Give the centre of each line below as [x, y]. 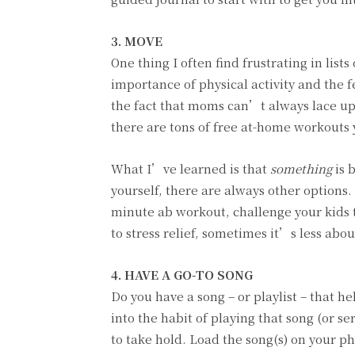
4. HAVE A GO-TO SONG [182, 274]
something [301, 168]
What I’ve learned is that [191, 168]
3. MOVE [137, 40]
